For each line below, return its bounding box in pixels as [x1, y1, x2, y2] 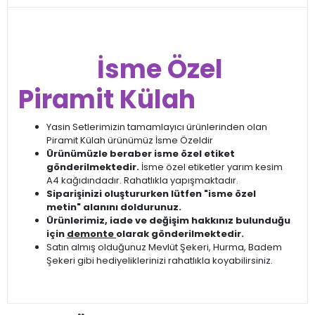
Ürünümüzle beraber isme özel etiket [46, 147, 235, 160]
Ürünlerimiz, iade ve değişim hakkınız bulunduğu [46, 214, 290, 227]
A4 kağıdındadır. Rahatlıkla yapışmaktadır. [46, 174, 238, 187]
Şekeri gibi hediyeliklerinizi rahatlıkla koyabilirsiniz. [46, 254, 273, 267]
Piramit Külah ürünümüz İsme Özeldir [46, 134, 213, 147]
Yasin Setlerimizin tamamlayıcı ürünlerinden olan [46, 120, 267, 134]
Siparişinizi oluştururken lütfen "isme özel [46, 187, 256, 200]
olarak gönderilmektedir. [116, 227, 244, 240]
